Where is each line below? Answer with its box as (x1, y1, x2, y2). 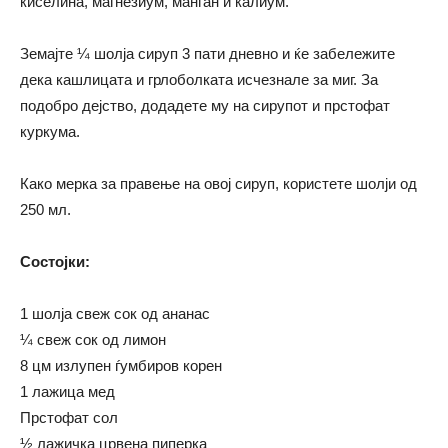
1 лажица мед (20, 382, 115, 400)
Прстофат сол (20, 408, 118, 426)
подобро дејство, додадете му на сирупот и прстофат (20, 96, 390, 114)
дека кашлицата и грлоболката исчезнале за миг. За (20, 70, 378, 88)
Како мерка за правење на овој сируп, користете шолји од (20, 174, 417, 192)
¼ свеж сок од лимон (20, 330, 166, 348)
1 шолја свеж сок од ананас (20, 304, 210, 322)
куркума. (20, 122, 80, 140)
